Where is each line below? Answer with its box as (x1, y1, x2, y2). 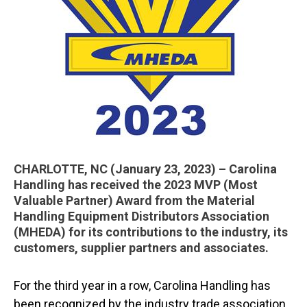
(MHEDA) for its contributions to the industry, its (14, 225, 288, 239)
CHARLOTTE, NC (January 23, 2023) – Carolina (14, 162, 277, 176)
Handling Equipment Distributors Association (14, 209, 269, 223)
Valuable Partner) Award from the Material (14, 193, 255, 208)
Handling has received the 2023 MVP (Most (14, 177, 258, 192)
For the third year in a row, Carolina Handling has (14, 278, 271, 293)
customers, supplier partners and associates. (14, 241, 269, 255)
